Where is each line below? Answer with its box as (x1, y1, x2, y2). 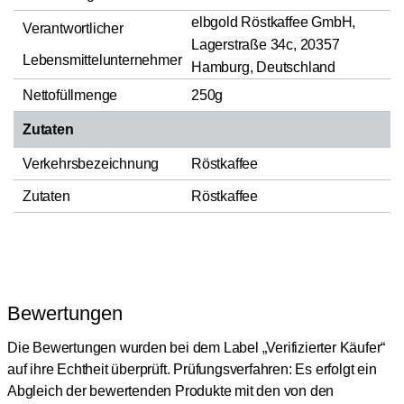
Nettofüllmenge (23, 87, 118, 103)
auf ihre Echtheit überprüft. (7, 361, 170, 377)
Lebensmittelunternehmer (23, 51, 182, 68)
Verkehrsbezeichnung (23, 155, 160, 171)
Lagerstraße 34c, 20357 (191, 36, 340, 52)
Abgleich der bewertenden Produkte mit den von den (7, 382, 335, 399)
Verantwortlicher (23, 20, 124, 36)
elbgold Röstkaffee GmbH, (191, 14, 356, 30)
